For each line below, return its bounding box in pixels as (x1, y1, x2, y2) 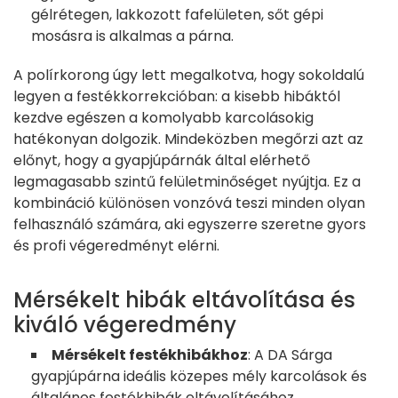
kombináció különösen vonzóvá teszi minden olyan (13, 193, 365, 214)
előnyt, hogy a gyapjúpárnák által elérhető (13, 150, 310, 171)
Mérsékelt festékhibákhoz (52, 345, 248, 366)
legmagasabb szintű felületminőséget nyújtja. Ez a (13, 171, 361, 193)
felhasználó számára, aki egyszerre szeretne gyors (13, 214, 366, 235)
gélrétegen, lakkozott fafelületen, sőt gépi (31, 4, 323, 26)
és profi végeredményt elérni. (13, 235, 219, 257)
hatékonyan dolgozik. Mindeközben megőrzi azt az (13, 129, 363, 150)
